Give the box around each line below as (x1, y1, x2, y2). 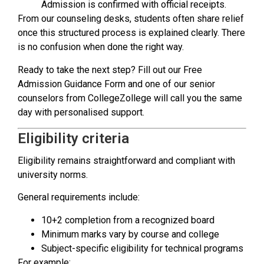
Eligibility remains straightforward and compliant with (18, 155, 235, 166)
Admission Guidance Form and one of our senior (18, 78, 215, 90)
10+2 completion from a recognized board (41, 214, 214, 226)
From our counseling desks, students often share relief (18, 13, 244, 25)
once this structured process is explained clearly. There (18, 27, 245, 39)
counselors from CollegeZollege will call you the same (18, 92, 242, 104)
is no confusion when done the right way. (18, 41, 184, 53)
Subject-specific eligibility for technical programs (41, 242, 243, 254)
